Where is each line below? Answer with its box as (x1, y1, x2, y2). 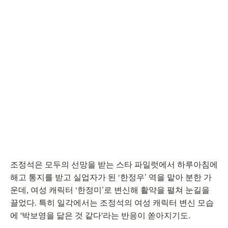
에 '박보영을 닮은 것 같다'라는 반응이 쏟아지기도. (10, 209, 190, 221)
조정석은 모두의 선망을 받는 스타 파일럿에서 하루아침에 (10, 158, 218, 170)
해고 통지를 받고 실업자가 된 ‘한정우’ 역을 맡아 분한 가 (10, 171, 212, 183)
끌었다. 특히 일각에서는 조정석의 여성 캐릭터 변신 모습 (10, 196, 214, 208)
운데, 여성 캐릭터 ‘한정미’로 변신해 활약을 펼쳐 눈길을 (10, 184, 210, 195)
